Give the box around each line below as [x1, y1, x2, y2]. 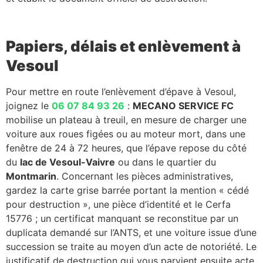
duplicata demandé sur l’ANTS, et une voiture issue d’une [6, 226, 257, 238]
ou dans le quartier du [115, 156, 216, 168]
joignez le [6, 99, 52, 112]
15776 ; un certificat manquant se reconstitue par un [6, 212, 238, 224]
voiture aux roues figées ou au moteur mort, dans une [6, 127, 245, 140]
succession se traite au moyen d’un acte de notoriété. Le [6, 240, 257, 252]
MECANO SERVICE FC [133, 99, 234, 112]
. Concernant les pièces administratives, [56, 170, 233, 182]
